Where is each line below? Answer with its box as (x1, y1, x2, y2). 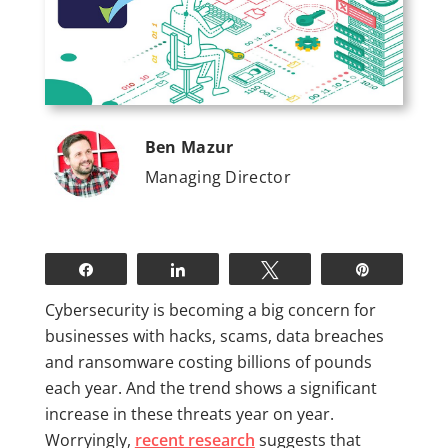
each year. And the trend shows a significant (44, 376, 377, 399)
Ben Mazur (144, 135, 234, 158)
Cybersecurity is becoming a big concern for (44, 298, 376, 321)
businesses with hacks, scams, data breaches (44, 324, 384, 347)
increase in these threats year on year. (44, 402, 334, 425)
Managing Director (144, 165, 291, 188)
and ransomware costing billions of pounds (44, 350, 372, 373)
